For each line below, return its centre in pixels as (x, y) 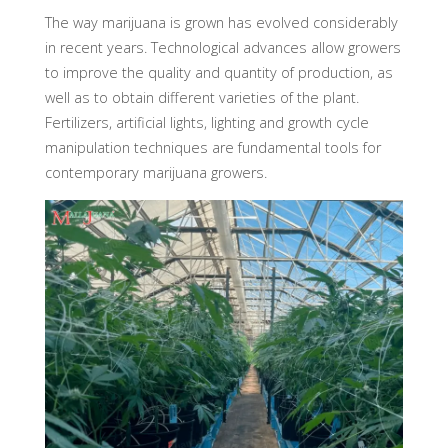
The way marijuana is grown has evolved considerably (221, 23)
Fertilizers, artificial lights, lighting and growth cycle (206, 123)
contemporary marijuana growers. (155, 173)
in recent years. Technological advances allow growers (222, 48)
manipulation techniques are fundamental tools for (212, 148)
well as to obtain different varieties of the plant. (201, 98)
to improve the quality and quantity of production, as (218, 73)
